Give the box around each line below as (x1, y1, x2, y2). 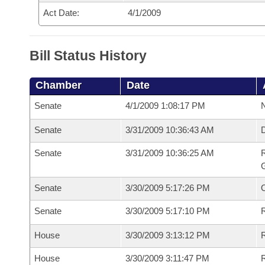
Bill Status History (30, 48, 147, 63)
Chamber (35, 79, 82, 91)
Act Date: (43, 8, 79, 18)
